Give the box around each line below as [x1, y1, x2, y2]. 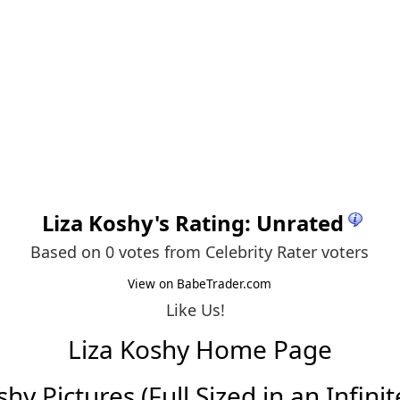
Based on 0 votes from [30, 241, 206, 262]
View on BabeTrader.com [128, 274, 272, 292]
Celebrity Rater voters [205, 241, 370, 262]
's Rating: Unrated [154, 209, 344, 237]
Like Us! [166, 298, 226, 321]
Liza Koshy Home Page [67, 332, 332, 367]
